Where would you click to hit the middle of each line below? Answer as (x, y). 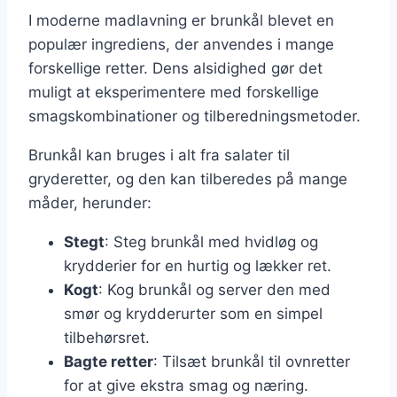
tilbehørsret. (107, 337)
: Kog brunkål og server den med (214, 289)
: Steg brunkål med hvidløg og (211, 241)
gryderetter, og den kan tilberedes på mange (188, 179)
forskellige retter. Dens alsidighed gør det (175, 68)
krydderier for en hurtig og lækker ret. (198, 265)
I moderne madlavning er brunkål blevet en (181, 20)
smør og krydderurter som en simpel (193, 313)
